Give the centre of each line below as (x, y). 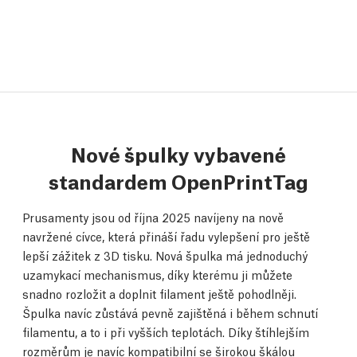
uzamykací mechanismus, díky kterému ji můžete (157, 274)
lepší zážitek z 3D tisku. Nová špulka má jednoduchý (165, 255)
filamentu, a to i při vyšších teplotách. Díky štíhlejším (166, 331)
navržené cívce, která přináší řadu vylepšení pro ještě (166, 235)
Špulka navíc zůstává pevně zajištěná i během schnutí (170, 312)
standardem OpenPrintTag (178, 180)
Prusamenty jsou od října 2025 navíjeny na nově (153, 216)
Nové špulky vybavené (178, 153)
